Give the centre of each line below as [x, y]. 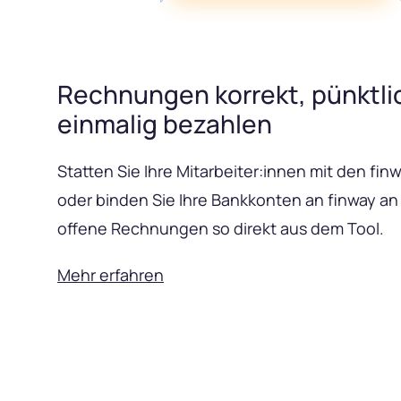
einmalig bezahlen [165, 124]
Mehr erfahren [111, 275]
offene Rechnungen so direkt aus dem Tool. [221, 229]
